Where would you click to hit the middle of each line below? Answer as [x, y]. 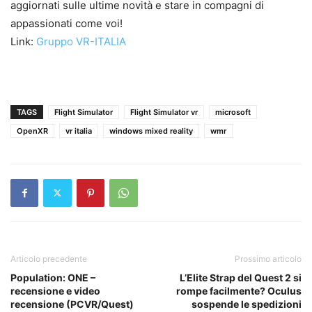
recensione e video [55, 290]
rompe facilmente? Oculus [239, 290]
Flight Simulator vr [164, 112]
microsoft [233, 112]
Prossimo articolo [268, 258]
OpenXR [32, 131]
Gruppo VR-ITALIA [81, 41]
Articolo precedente [49, 258]
